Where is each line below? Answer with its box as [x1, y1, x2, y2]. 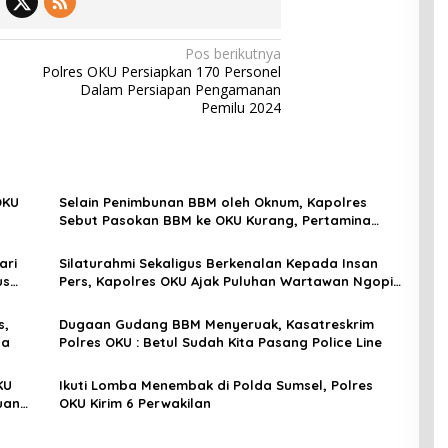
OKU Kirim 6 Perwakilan [58, 395, 211, 412]
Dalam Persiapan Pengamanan [80, 80, 282, 100]
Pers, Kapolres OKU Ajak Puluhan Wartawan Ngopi [58, 273, 393, 290]
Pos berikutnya [185, 44, 282, 64]
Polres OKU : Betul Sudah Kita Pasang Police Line [58, 334, 382, 351]
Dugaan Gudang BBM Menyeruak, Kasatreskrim [58, 316, 374, 333]
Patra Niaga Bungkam [58, 230, 207, 247]
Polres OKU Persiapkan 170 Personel [42, 62, 282, 82]
